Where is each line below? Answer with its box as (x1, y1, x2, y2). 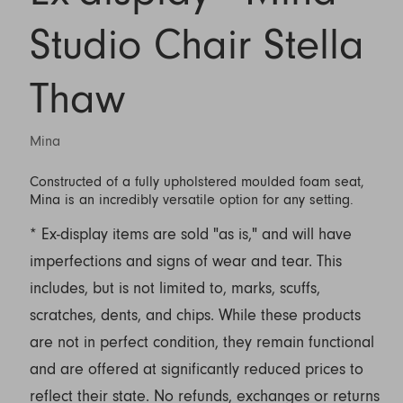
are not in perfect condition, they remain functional (29, 334, 374, 351)
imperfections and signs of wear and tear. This (29, 253, 342, 270)
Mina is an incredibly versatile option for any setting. (29, 192, 354, 207)
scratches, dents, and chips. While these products (29, 307, 361, 324)
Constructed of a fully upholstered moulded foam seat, (29, 174, 364, 189)
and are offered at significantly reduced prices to (29, 361, 363, 378)
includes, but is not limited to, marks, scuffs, (29, 280, 320, 297)
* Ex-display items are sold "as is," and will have (29, 226, 352, 243)
